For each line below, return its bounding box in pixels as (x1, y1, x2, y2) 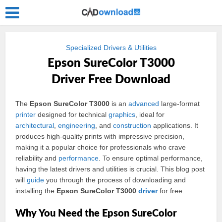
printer (15, 111, 36, 118)
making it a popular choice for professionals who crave (15, 143, 186, 151)
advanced (128, 100, 160, 108)
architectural (15, 121, 55, 129)
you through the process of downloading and (44, 176, 186, 184)
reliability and (15, 154, 59, 162)
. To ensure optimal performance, (99, 154, 203, 162)
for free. (158, 187, 185, 195)
